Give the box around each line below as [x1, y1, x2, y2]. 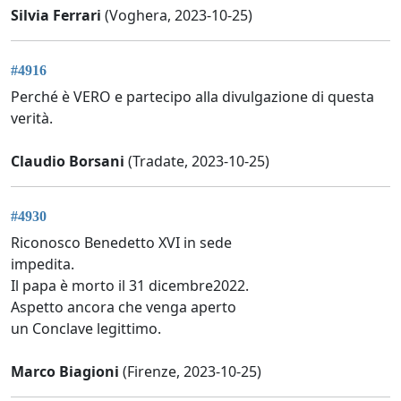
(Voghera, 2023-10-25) [101, 4, 252, 25]
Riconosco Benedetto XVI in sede [11, 233, 232, 253]
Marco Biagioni [11, 362, 119, 382]
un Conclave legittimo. [11, 319, 161, 339]
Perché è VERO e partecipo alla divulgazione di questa [11, 86, 374, 107]
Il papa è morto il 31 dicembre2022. [11, 276, 249, 296]
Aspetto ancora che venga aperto [11, 297, 236, 318]
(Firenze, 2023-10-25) [119, 362, 261, 382]
